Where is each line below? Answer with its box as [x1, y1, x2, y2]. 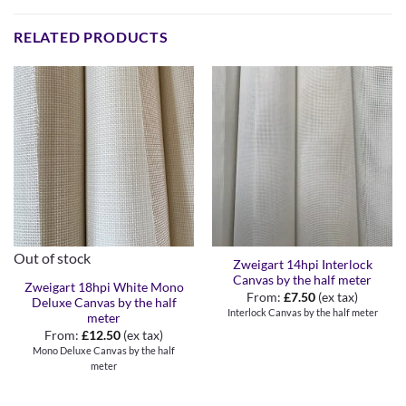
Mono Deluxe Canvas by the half [33, 343, 175, 356]
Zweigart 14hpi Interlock [232, 257, 372, 273]
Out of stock [13, 249, 91, 266]
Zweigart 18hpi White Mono [24, 280, 184, 295]
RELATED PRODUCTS [14, 27, 169, 45]
